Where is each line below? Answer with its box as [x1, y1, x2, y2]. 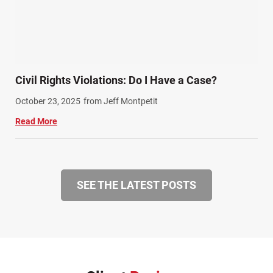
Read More [15, 116, 57, 126]
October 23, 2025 [15, 96, 80, 106]
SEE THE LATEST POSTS [77, 178, 196, 191]
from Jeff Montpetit [83, 96, 158, 106]
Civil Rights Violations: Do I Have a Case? [15, 73, 217, 87]
